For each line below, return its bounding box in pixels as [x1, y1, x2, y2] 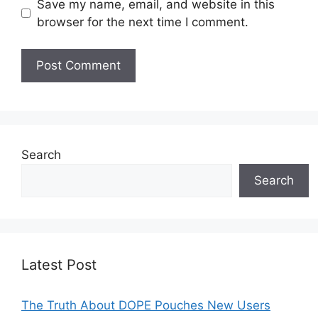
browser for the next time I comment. [36, 14, 248, 29]
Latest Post [21, 256, 97, 274]
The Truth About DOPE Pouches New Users [21, 298, 270, 313]
